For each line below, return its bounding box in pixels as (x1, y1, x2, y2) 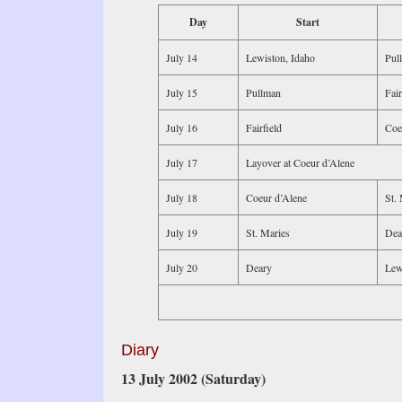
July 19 (165, 225, 197, 240)
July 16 (165, 120, 197, 135)
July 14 (165, 50, 197, 65)
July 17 (165, 155, 197, 170)
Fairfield (245, 120, 282, 135)
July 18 (165, 190, 197, 205)
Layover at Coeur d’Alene (245, 155, 354, 170)
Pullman (245, 85, 281, 100)
